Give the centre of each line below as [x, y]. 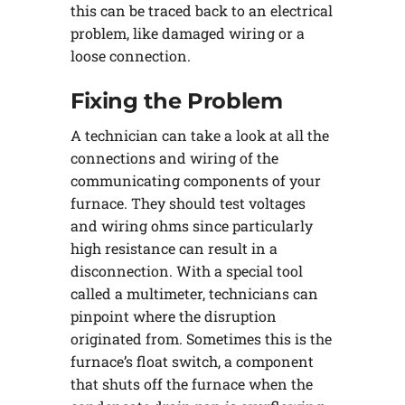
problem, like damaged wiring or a [187, 33]
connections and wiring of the [174, 158]
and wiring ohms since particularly [191, 226]
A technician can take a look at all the [199, 136]
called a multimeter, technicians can [194, 294]
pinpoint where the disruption [173, 316]
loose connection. [130, 56]
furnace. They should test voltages [188, 203]
